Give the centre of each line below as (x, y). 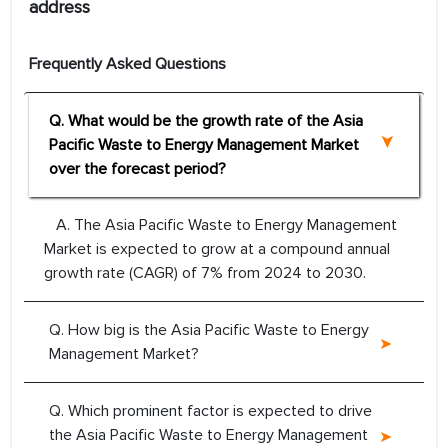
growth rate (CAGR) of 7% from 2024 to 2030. (205, 273)
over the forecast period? (137, 169)
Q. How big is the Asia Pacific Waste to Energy (209, 330)
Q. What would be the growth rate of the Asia (206, 121)
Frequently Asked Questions (127, 64)
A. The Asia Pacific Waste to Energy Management (220, 225)
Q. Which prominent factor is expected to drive (210, 411)
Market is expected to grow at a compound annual (217, 249)
